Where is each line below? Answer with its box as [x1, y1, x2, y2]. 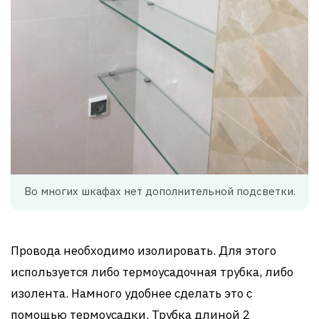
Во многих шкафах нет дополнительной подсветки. [23, 184, 296, 198]
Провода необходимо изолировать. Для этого [11, 242, 276, 258]
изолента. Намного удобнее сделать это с [11, 285, 252, 301]
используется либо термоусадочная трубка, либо [11, 263, 293, 280]
